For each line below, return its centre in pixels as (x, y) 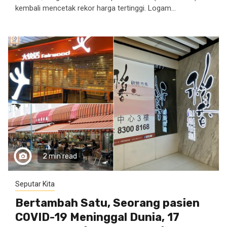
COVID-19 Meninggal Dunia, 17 (97, 217)
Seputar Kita (35, 184)
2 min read (60, 156)
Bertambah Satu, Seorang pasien (107, 203)
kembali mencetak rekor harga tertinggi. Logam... (96, 8)
